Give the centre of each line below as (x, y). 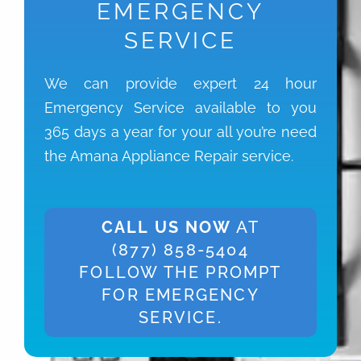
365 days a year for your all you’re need (180, 132)
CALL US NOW (166, 227)
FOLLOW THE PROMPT (180, 272)
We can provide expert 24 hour (180, 84)
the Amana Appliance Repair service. (169, 156)
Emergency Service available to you (180, 108)
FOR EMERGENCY (180, 295)
